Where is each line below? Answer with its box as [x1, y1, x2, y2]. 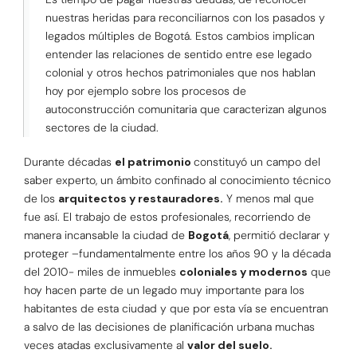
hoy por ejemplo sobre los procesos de [45, 84, 246, 99]
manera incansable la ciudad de [24, 228, 188, 243]
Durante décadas [24, 155, 115, 170]
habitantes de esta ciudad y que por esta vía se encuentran [24, 301, 328, 316]
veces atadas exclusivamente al [24, 338, 187, 353]
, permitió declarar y [229, 228, 330, 243]
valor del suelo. [187, 338, 273, 353]
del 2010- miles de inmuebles [24, 265, 179, 280]
